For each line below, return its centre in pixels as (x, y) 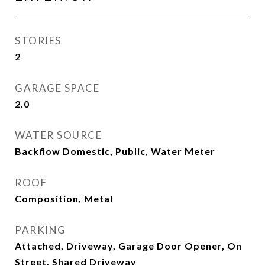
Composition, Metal (64, 199)
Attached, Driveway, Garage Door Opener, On (128, 246)
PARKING (41, 230)
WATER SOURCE (58, 135)
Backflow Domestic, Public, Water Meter (115, 151)
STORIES (38, 41)
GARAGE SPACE (57, 88)
